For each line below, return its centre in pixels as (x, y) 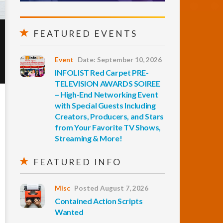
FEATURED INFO (76, 162)
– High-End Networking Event (107, 94)
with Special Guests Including (105, 105)
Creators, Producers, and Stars (110, 116)
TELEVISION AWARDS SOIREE (108, 83)
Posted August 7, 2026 (111, 188)
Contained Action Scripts (99, 201)
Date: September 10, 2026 (120, 60)
